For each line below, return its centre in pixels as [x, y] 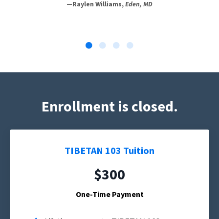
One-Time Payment [109, 194]
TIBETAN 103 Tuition [109, 150]
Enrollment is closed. [109, 106]
